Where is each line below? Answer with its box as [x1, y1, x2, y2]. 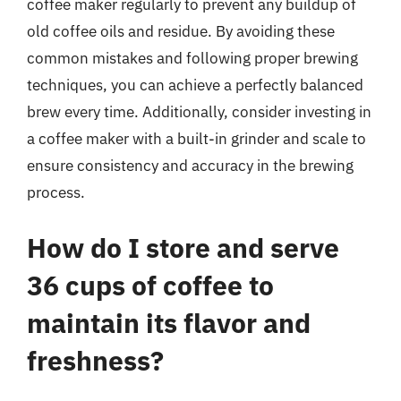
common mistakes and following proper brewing [27, 48, 358, 68]
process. [27, 183, 85, 202]
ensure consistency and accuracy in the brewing [27, 156, 354, 175]
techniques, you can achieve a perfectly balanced [27, 75, 363, 95]
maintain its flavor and [27, 304, 311, 340]
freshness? [27, 342, 164, 378]
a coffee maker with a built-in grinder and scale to [27, 129, 366, 149]
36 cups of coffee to [27, 267, 274, 303]
